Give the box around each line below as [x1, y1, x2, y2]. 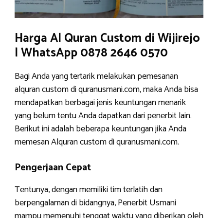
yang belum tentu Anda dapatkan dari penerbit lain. [15, 109, 192, 123]
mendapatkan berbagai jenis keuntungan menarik [15, 95, 186, 110]
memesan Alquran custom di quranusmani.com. [15, 135, 179, 149]
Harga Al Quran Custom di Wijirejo [15, 28, 200, 49]
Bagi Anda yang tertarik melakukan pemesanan [15, 69, 178, 84]
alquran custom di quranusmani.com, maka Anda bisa [15, 82, 198, 97]
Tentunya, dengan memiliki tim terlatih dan [15, 182, 163, 197]
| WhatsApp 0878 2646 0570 [15, 43, 168, 63]
